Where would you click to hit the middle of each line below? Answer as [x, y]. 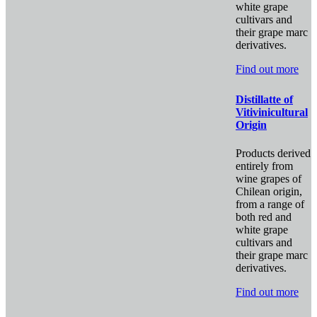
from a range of [270, 204]
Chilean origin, [269, 191]
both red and [264, 217]
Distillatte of [264, 100]
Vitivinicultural [272, 113]
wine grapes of [269, 178]
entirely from [264, 166]
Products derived [273, 153]
